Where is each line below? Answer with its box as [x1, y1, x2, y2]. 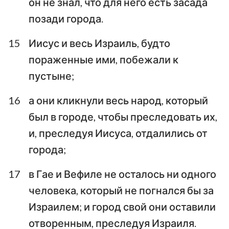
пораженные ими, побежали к [29, 53, 178, 65]
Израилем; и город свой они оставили [29, 200, 216, 213]
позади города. [29, 12, 103, 25]
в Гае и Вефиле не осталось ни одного [29, 167, 216, 180]
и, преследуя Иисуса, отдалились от [29, 126, 208, 139]
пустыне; [29, 69, 74, 82]
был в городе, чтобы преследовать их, [29, 110, 217, 123]
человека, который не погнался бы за [29, 184, 214, 196]
